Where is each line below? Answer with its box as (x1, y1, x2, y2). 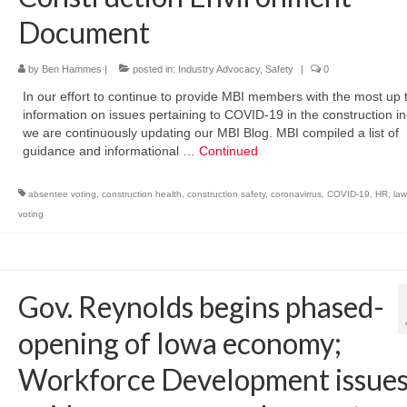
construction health (101, 188, 182, 199)
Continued (198, 143, 258, 158)
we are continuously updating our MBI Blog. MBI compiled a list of (22, 124, 399, 140)
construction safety (186, 188, 265, 199)
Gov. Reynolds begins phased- (17, 288, 384, 324)
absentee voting (27, 188, 96, 199)
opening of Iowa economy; (17, 324, 342, 361)
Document (17, 14, 150, 50)
